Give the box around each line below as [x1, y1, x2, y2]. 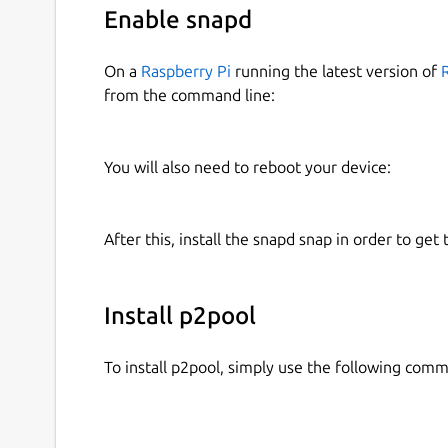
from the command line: [104, 86, 275, 105]
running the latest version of [231, 62, 441, 81]
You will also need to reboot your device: [104, 158, 391, 177]
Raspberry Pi [141, 62, 231, 81]
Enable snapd [104, 6, 252, 34]
